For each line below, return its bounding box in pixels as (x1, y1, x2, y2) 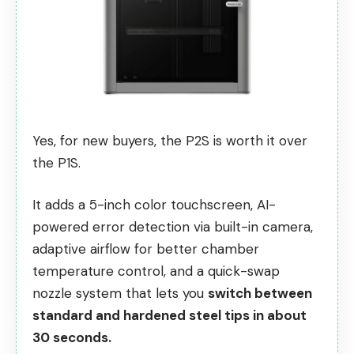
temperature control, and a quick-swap (32, 262, 280, 281)
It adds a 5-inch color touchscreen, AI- (32, 196, 276, 214)
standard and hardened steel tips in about (32, 307, 307, 325)
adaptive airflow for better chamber (32, 240, 259, 258)
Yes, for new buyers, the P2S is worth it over (32, 131, 307, 149)
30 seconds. (32, 329, 111, 347)
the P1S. (32, 153, 81, 171)
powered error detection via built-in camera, (32, 218, 313, 236)
